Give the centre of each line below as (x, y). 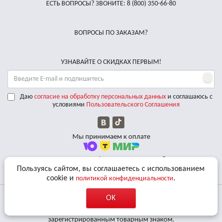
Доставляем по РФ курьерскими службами (111, 160)
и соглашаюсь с (189, 97)
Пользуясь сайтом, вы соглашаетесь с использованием (111, 169)
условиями (69, 105)
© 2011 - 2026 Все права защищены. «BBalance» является (111, 211)
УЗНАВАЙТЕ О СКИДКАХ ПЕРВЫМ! (111, 62)
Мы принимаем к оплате (111, 137)
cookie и (61, 178)
